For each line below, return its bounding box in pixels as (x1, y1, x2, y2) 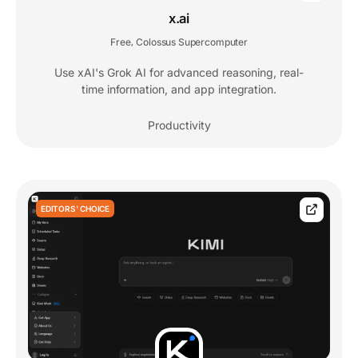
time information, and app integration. (81, 82, 277, 96)
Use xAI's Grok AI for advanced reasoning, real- (54, 65, 304, 79)
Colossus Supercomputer (136, 35, 248, 48)
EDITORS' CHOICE (41, 203, 109, 213)
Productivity (147, 117, 211, 132)
